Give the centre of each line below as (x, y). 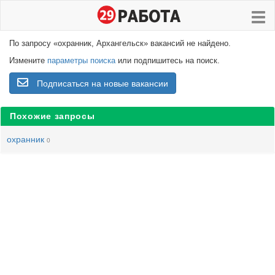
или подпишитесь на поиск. (168, 60)
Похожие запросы (52, 116)
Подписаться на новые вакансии (103, 83)
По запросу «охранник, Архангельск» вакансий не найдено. (120, 43)
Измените (28, 60)
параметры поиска (81, 60)
